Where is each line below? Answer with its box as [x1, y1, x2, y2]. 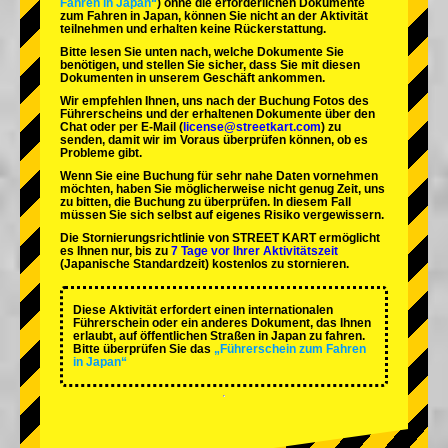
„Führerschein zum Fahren [214, 342, 366, 357]
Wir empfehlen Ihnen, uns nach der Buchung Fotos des [60, 94, 369, 109]
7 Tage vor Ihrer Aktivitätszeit [171, 244, 338, 259]
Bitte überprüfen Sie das [73, 342, 211, 357]
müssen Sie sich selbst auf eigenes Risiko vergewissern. [60, 208, 384, 223]
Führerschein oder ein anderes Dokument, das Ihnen [73, 316, 371, 331]
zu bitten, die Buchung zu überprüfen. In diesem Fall [60, 195, 351, 210]
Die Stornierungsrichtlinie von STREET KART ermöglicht [60, 231, 380, 246]
